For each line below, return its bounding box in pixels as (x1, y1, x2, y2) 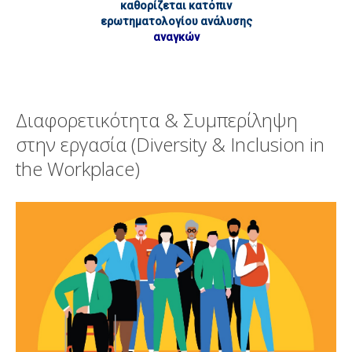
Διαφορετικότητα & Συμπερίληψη (16, 107, 298, 134)
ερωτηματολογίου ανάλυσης (100, 15, 252, 28)
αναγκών (152, 31, 200, 44)
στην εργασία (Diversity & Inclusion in (16, 131, 324, 158)
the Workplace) (16, 156, 140, 182)
